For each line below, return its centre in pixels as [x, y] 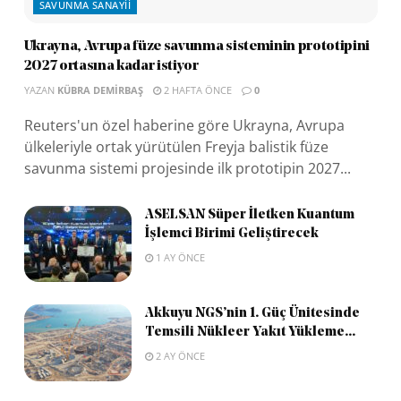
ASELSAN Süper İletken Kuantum [249, 215]
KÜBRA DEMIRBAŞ [100, 90]
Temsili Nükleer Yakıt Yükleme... [250, 333]
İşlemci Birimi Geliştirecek [231, 234]
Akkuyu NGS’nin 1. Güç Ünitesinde [252, 314]
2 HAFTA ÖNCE [196, 90]
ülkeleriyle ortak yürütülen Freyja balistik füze [176, 146]
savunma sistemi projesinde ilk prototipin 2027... [187, 168]
